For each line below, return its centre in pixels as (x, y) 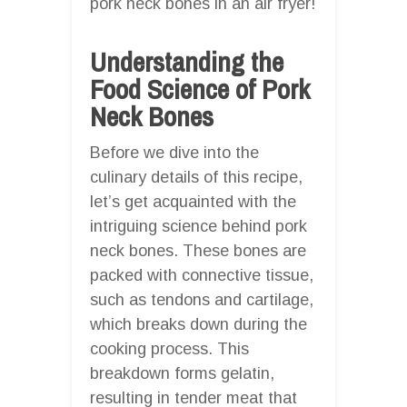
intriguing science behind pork (199, 226)
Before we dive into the (174, 152)
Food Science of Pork (200, 89)
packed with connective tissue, (202, 275)
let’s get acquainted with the (193, 201)
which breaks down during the (199, 324)
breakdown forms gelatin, (182, 373)
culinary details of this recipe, (196, 177)
